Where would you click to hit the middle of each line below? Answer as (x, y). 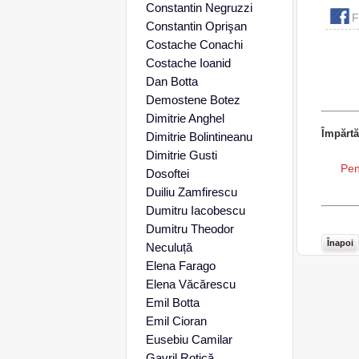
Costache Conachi (194, 44)
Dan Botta (171, 81)
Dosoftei (167, 173)
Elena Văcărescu (190, 284)
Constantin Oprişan (196, 26)
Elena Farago (180, 266)
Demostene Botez (193, 100)
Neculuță (169, 247)
